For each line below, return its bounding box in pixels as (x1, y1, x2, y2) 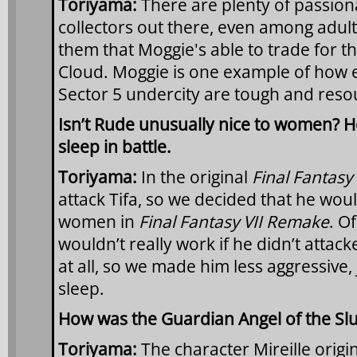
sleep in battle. (58, 135, 171, 158)
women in (58, 210, 139, 233)
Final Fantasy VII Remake (139, 210, 329, 233)
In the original (137, 165, 252, 188)
